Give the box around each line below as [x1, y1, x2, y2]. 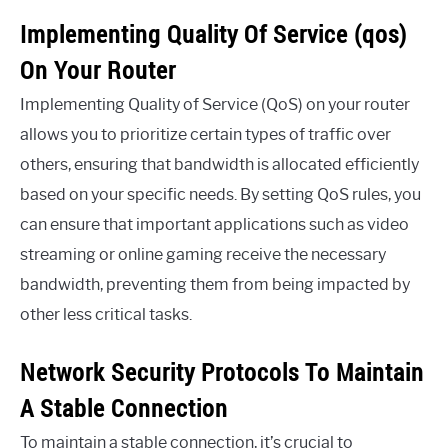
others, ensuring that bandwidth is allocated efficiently [20, 154, 419, 174]
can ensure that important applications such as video [20, 214, 409, 234]
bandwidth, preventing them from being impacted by [20, 274, 410, 294]
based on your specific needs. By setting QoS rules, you [20, 184, 421, 204]
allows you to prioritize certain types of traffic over [20, 124, 391, 144]
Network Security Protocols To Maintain [20, 355, 424, 388]
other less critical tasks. [20, 304, 192, 324]
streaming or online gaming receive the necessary [20, 244, 386, 264]
